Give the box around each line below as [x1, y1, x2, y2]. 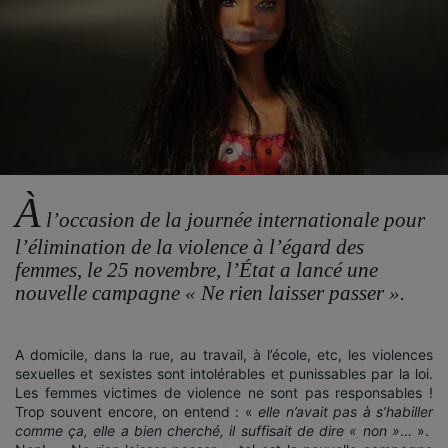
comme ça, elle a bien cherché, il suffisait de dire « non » [15, 421, 400, 439]
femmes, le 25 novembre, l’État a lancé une [15, 257, 378, 282]
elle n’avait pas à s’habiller [258, 402, 434, 420]
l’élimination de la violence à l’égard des [15, 234, 364, 259]
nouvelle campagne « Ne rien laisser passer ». [15, 280, 405, 305]
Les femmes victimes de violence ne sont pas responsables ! [15, 383, 433, 401]
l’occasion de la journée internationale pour [41, 207, 425, 232]
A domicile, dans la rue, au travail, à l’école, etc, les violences [15, 345, 433, 363]
